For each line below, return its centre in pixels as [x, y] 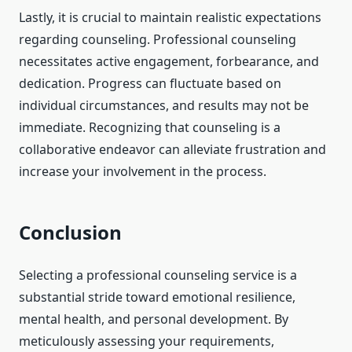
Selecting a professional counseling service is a [158, 275]
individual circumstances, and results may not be [164, 106]
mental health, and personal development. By [154, 319]
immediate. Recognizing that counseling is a [150, 128]
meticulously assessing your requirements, [147, 341]
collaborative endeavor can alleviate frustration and [172, 150]
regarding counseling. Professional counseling [158, 40]
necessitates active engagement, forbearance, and [169, 62]
